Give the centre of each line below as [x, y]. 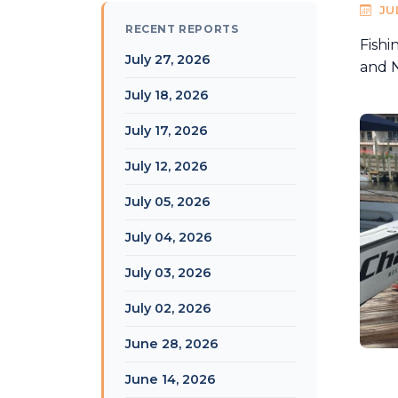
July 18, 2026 [167, 95]
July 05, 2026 [168, 202]
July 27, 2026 [168, 60]
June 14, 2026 [171, 379]
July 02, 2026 [168, 308]
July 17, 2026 [167, 131]
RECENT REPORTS [182, 29]
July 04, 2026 [169, 237]
